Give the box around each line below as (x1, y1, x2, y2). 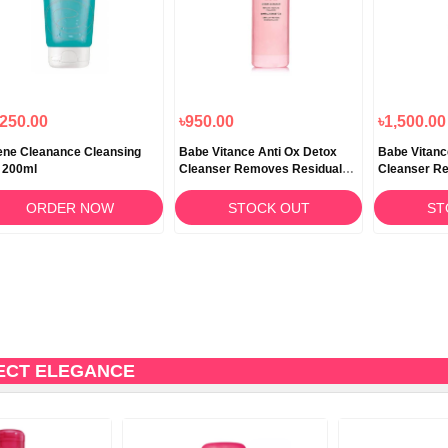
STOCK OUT (227, 199, 310, 216)
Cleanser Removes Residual (179, 162, 342, 177)
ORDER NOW (25, 199, 114, 216)
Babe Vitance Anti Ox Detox (179, 145, 337, 160)
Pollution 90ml (179, 179, 259, 194)
